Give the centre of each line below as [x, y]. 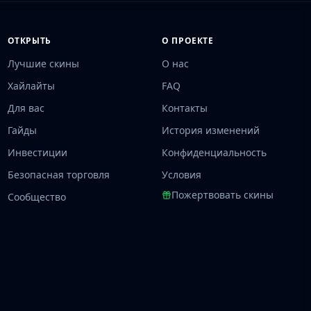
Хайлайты [31, 86]
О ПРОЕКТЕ [188, 41]
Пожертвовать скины [223, 195]
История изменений [211, 130]
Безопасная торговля [58, 175]
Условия [182, 175]
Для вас [26, 108]
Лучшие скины [43, 64]
